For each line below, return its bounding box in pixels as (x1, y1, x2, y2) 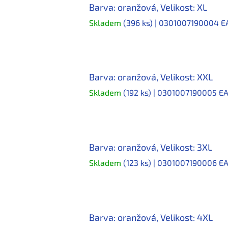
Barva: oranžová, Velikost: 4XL (89, 211, 213, 223)
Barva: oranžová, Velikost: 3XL (89, 141, 212, 153)
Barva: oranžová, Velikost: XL (89, 1, 207, 13)
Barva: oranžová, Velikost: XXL (89, 71, 213, 83)
